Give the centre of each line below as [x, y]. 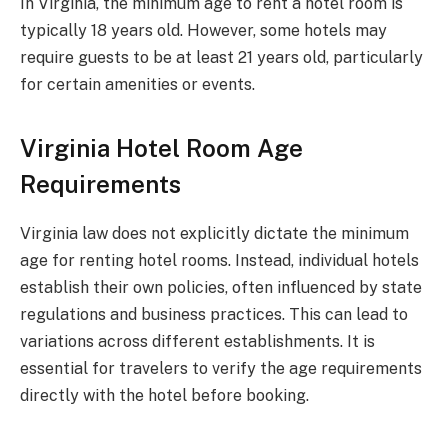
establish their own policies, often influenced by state [221, 288]
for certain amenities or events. [137, 84]
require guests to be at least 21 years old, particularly [221, 57]
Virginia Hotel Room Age [161, 148]
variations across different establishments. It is [197, 342]
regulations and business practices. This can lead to [214, 315]
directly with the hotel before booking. [164, 396]
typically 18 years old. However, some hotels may [203, 30]
